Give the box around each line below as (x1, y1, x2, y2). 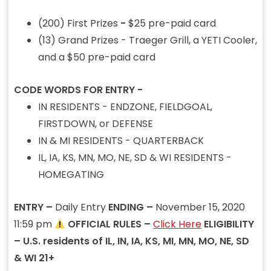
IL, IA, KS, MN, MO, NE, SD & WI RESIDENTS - (38, 151, 232, 165)
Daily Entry (54, 200, 108, 215)
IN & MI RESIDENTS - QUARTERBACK (38, 134, 204, 148)
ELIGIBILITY (204, 217, 255, 232)
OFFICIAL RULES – (65, 217, 154, 232)
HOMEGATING (38, 168, 104, 182)
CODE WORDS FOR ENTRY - (13, 83, 143, 97)
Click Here (153, 217, 202, 232)
